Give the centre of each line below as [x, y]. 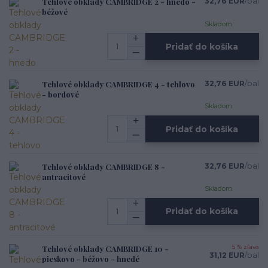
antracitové [64, 176]
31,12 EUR [227, 255]
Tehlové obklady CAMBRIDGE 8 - [103, 166]
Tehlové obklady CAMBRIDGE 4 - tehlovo [118, 84]
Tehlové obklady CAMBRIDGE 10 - [105, 249]
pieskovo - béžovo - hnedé [91, 259]
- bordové [60, 95]
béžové [55, 12]
